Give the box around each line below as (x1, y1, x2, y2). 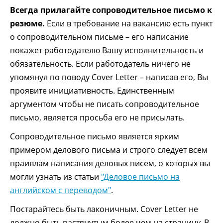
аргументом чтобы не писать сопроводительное (10, 99, 199, 110)
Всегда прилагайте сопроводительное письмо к (10, 4, 212, 16)
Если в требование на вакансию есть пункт (45, 18, 213, 29)
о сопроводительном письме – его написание (10, 31, 189, 43)
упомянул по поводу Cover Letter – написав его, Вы (10, 72, 208, 83)
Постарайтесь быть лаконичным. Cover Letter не (10, 204, 198, 215)
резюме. (10, 18, 45, 29)
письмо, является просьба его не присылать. (10, 112, 185, 123)
